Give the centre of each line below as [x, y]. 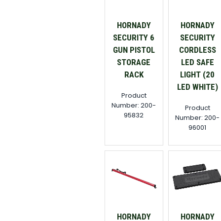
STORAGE [134, 62]
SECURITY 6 [134, 38]
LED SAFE [197, 62]
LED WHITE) [197, 87]
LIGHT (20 [198, 75]
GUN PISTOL [134, 50]
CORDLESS [197, 50]
